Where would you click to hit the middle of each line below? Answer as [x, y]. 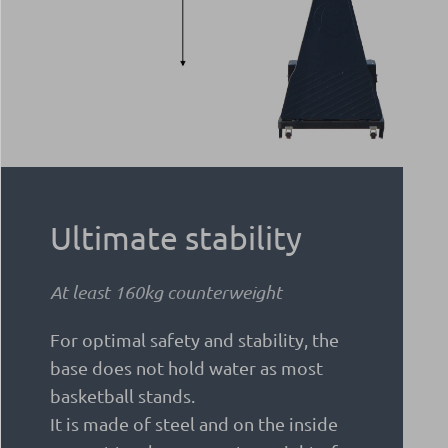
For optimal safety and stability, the [194, 339]
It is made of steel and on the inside [194, 423]
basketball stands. [122, 395]
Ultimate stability [176, 237]
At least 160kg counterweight [166, 292]
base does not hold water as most [186, 367]
